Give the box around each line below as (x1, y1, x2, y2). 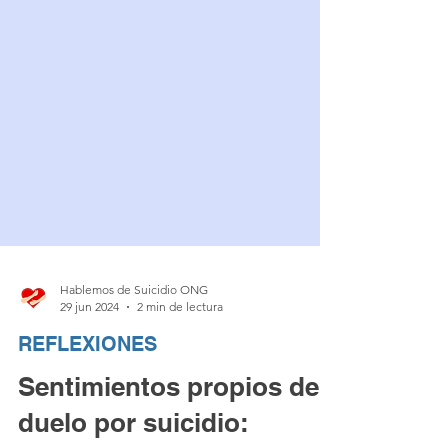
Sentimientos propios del (18, 411, 326, 442)
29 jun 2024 (60, 339, 119, 354)
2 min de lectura (137, 339, 223, 354)
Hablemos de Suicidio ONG (60, 322, 208, 337)
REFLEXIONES (18, 372, 157, 396)
